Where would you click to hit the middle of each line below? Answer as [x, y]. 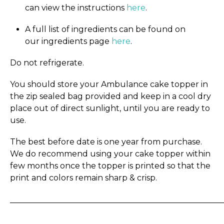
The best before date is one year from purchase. [106, 142]
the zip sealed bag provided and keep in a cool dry [110, 96]
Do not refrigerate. [47, 63]
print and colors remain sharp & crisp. [83, 178]
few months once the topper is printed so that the [110, 166]
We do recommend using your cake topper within [110, 154]
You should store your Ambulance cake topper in [109, 84]
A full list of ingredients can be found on [105, 29]
